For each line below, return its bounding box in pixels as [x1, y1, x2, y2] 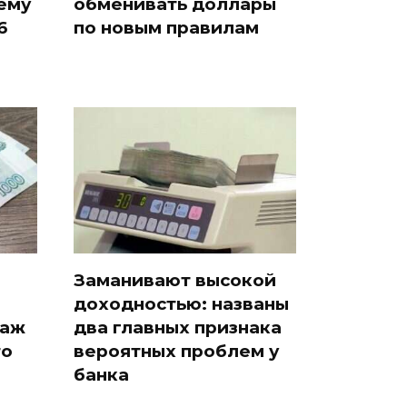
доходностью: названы [74, 293, 289, 314]
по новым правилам [74, 17, 259, 39]
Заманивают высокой [74, 269, 276, 291]
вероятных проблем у [74, 340, 279, 362]
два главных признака [74, 316, 282, 338]
